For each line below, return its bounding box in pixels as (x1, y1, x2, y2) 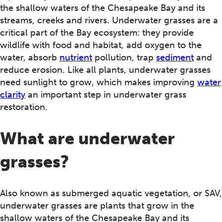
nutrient (59, 52, 92, 63)
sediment (156, 52, 194, 63)
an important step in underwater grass (25, 89, 186, 101)
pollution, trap (92, 52, 156, 63)
